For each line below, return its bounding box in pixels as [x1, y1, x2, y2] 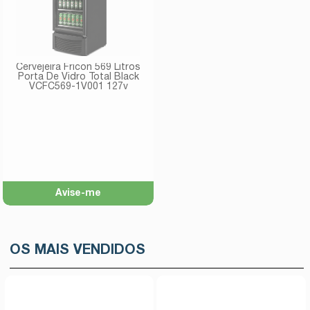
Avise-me [55, 189, 102, 198]
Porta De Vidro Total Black [17, 73, 139, 82]
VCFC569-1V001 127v [28, 82, 128, 91]
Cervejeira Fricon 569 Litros [16, 63, 141, 72]
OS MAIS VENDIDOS [10, 244, 146, 257]
